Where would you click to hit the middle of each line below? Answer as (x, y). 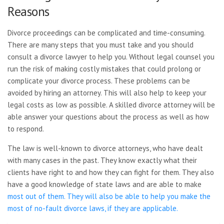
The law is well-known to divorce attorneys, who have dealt (105, 148)
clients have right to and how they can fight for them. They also (111, 172)
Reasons (28, 11)
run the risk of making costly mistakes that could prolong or (104, 69)
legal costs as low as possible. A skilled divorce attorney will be (111, 105)
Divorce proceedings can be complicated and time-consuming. (106, 33)
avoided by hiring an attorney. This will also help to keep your (107, 93)
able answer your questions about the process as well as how (108, 117)
